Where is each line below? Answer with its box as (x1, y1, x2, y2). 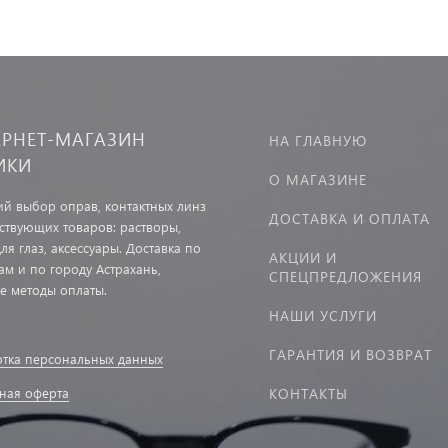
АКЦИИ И (269, 248, 337, 267)
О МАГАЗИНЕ (269, 170, 367, 189)
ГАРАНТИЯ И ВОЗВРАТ (269, 345, 432, 364)
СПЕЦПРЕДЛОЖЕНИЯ (269, 267, 422, 286)
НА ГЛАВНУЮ (269, 131, 367, 150)
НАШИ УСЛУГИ (269, 306, 377, 325)
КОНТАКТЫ (269, 384, 348, 403)
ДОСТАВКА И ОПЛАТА (269, 209, 430, 228)
